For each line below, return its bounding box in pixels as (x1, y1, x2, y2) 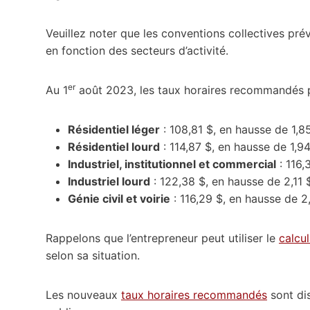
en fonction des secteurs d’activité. (46, 43, 228, 57)
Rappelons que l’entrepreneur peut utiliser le (46, 230, 279, 245)
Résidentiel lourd (68, 139, 160, 154)
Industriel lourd (68, 174, 150, 188)
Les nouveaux (46, 287, 121, 302)
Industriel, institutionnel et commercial (68, 156, 276, 171)
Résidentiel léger (68, 122, 160, 136)
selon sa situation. (46, 248, 140, 262)
